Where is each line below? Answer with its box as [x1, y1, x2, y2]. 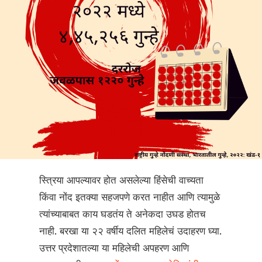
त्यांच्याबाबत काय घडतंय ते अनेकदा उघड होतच [39, 208, 206, 221]
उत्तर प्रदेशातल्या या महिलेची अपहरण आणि [39, 242, 189, 255]
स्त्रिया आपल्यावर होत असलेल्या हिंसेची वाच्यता [39, 174, 204, 187]
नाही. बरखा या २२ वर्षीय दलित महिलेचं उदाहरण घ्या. [39, 225, 222, 238]
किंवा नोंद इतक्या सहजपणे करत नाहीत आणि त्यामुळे [39, 191, 220, 204]
